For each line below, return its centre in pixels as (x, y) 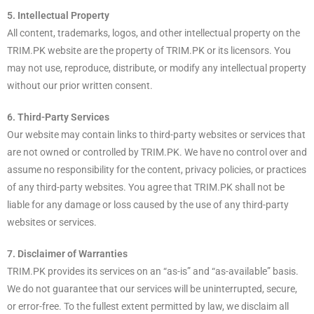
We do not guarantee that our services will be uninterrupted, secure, (152, 288)
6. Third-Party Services (58, 117)
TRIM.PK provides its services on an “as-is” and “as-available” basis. (153, 271)
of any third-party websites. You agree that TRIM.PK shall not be (146, 187)
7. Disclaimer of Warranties (67, 253)
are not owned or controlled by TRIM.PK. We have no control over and (157, 152)
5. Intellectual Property (58, 15)
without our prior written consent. (80, 85)
